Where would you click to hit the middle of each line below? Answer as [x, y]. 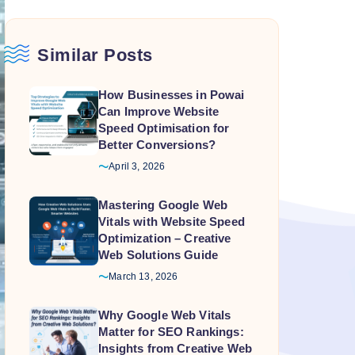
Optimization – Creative [165, 238]
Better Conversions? [157, 145]
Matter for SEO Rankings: [171, 332]
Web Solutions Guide [158, 255]
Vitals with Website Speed [172, 221]
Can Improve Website [159, 111]
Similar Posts [95, 55]
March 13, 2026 [143, 277]
